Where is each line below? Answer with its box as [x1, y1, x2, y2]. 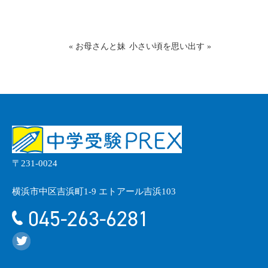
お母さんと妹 [75, 42, 126, 51]
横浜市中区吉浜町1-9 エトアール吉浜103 [12, 187, 176, 196]
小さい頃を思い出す [129, 42, 205, 51]
